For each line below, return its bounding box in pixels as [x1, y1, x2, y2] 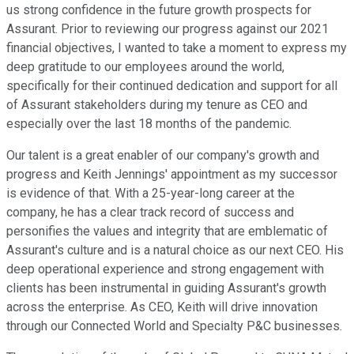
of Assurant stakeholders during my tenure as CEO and [6, 97, 307, 113]
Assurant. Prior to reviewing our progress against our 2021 [6, 21, 329, 37]
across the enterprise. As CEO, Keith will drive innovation [6, 299, 318, 315]
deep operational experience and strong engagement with [6, 262, 324, 277]
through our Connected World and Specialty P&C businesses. [6, 318, 342, 334]
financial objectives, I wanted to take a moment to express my [6, 40, 347, 56]
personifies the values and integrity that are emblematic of [6, 224, 328, 239]
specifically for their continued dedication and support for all [6, 78, 337, 94]
